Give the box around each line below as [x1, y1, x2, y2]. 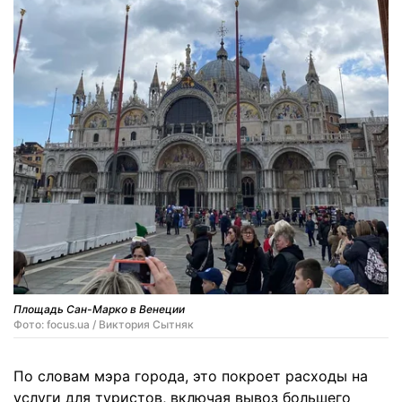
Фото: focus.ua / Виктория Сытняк [13, 317, 194, 331]
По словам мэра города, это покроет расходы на [13, 366, 368, 385]
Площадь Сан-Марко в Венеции [13, 301, 185, 316]
